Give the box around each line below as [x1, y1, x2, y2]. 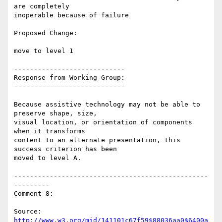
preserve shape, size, [14, 110, 97, 117]
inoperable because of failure [14, 11, 129, 19]
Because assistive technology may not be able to [14, 101, 200, 109]
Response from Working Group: [14, 74, 125, 82]
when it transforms [14, 127, 85, 135]
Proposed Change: [14, 29, 77, 37]
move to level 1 [14, 47, 73, 55]
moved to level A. [14, 154, 81, 162]
